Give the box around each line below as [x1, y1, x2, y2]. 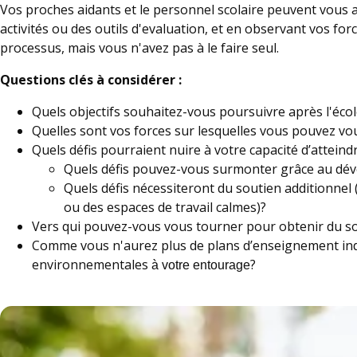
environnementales [32, 256, 151, 274]
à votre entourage [151, 258, 250, 273]
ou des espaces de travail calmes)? [64, 198, 269, 217]
